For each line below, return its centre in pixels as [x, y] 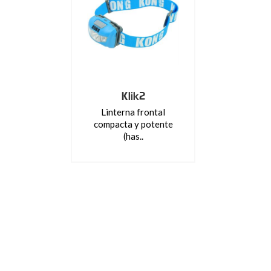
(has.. [133, 136]
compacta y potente [133, 124]
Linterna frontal [133, 112]
